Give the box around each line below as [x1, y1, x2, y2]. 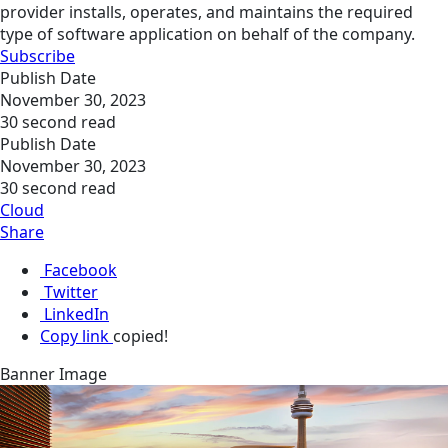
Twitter [44, 281, 98, 304]
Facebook [44, 259, 117, 282]
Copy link [40, 325, 109, 348]
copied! [113, 325, 168, 348]
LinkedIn [44, 303, 109, 326]
